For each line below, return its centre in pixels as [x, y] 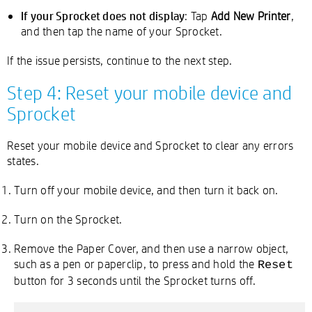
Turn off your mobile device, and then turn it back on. [146, 190]
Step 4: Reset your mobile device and [149, 93]
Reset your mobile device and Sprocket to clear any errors [150, 145]
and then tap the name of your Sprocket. [122, 31]
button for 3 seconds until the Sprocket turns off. [135, 280]
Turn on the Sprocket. [68, 219]
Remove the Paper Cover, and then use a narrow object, [151, 248]
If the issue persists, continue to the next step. [120, 60]
